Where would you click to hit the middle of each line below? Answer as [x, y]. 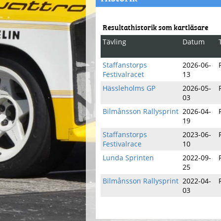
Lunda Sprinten [128, 158]
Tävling [114, 42]
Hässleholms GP [129, 88]
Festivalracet [123, 74]
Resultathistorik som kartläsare [155, 27]
